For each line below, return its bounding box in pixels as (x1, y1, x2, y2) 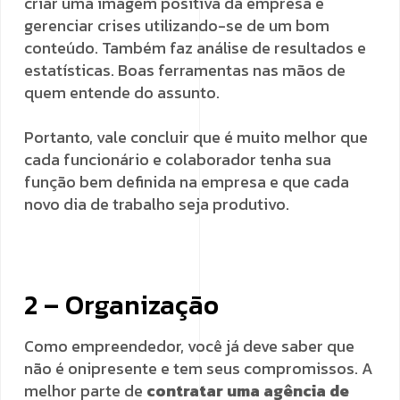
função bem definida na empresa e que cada (24, 170, 349, 194)
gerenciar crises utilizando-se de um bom (24, 13, 329, 37)
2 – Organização (24, 285, 219, 325)
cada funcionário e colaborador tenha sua (24, 147, 331, 171)
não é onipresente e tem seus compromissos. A (24, 356, 373, 380)
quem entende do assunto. (24, 80, 220, 104)
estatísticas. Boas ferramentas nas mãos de (24, 58, 346, 82)
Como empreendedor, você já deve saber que (24, 334, 354, 358)
